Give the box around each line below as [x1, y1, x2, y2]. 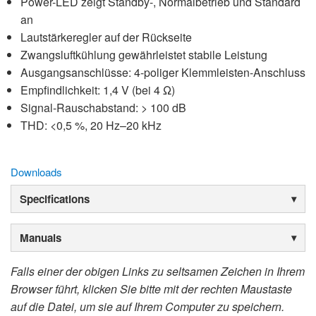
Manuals [20, 229, 61, 245]
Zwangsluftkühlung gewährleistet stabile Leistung [20, 46, 267, 63]
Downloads [11, 164, 62, 179]
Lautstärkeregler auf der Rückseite [20, 28, 192, 45]
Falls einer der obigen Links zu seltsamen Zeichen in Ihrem [11, 262, 305, 279]
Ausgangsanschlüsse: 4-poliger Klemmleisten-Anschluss [20, 63, 305, 80]
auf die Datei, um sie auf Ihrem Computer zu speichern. [11, 298, 284, 315]
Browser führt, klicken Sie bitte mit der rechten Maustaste [11, 280, 292, 297]
